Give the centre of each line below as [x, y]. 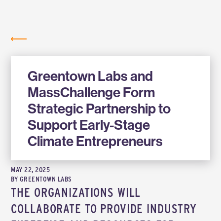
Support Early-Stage [89, 125]
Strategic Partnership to [99, 108]
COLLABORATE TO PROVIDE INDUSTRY [104, 208]
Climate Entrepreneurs [95, 141]
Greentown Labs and [91, 76]
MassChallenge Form [92, 92]
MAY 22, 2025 [31, 170]
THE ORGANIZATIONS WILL [76, 192]
